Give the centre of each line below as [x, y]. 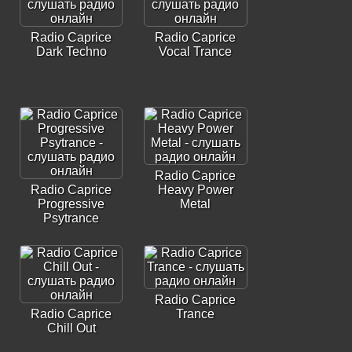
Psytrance [71, 218]
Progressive [71, 204]
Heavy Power [195, 190]
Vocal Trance [196, 51]
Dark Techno [71, 51]
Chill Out [71, 328]
